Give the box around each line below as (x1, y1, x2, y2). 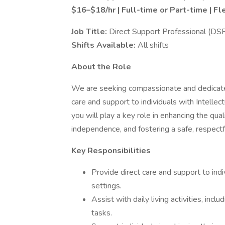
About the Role (71, 61, 131, 72)
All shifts (138, 40, 169, 51)
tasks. (91, 207, 112, 218)
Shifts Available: (71, 40, 138, 51)
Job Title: (71, 26, 109, 37)
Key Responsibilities (71, 145, 151, 156)
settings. (91, 180, 122, 191)
